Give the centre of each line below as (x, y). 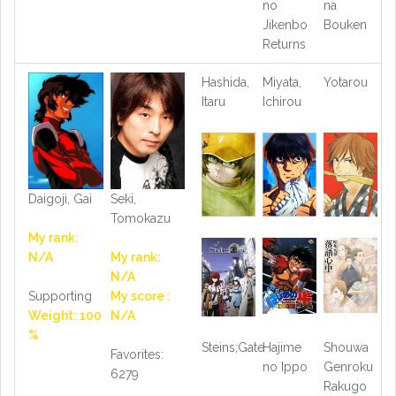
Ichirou (282, 102)
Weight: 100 (65, 315)
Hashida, (225, 83)
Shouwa (346, 347)
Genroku (348, 366)
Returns (284, 45)
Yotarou (345, 83)
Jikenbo (285, 25)
